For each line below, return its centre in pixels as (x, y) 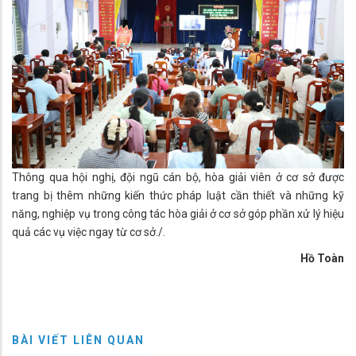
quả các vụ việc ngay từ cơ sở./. (89, 232)
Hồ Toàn (322, 258)
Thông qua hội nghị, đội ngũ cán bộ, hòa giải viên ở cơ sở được (178, 177)
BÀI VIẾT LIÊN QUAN (78, 340)
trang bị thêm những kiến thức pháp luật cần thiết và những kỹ (178, 195)
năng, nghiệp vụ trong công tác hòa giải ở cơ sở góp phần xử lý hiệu (178, 213)
